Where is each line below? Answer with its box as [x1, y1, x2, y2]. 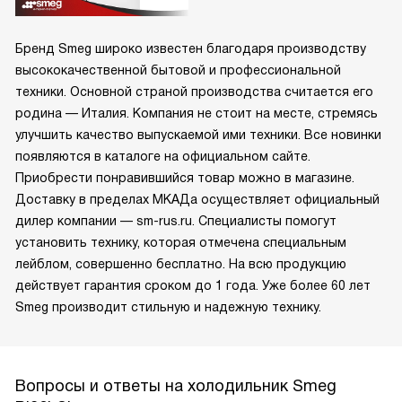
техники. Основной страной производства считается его [15, 83, 373, 99]
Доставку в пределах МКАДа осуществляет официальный [15, 191, 380, 206]
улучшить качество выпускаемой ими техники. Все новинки [15, 127, 381, 142]
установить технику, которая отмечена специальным [15, 234, 346, 249]
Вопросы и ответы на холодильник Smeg [15, 376, 336, 395]
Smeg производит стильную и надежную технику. [15, 299, 321, 314]
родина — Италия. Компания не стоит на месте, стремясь [15, 105, 378, 120]
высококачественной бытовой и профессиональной [15, 62, 341, 77]
